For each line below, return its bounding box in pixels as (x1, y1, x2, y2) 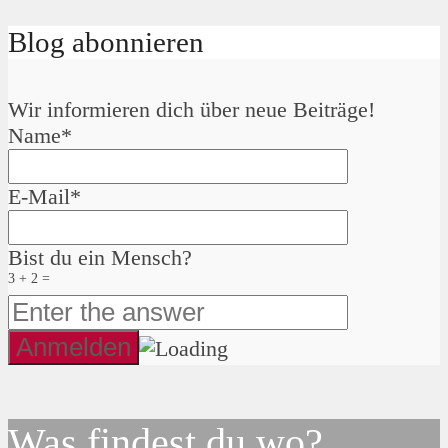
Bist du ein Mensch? (8, 245, 192, 271)
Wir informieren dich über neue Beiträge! (8, 97, 375, 123)
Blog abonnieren (8, 26, 204, 59)
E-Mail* (8, 184, 81, 210)
